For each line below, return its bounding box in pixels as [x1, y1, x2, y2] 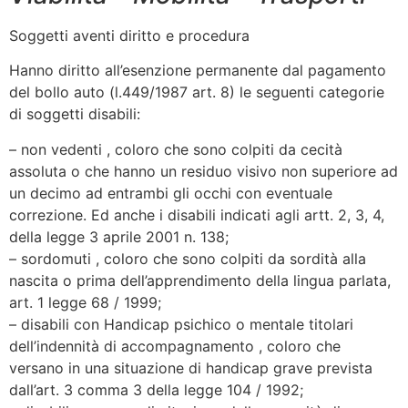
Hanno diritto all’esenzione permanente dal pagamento [9, 61, 386, 80]
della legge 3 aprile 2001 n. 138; [9, 227, 229, 246]
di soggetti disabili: [9, 105, 140, 124]
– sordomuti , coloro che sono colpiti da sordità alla [9, 249, 366, 268]
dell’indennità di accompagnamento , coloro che [9, 336, 341, 355]
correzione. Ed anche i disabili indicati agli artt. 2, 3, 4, [9, 205, 384, 224]
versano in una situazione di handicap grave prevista [9, 358, 372, 377]
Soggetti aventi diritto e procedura [9, 26, 250, 45]
